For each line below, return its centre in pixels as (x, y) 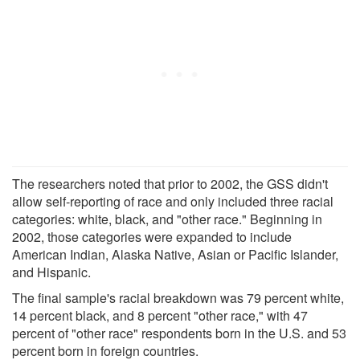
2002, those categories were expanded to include (152, 236)
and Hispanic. (51, 272)
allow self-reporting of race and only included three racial (173, 201)
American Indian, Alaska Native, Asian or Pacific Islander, (175, 254)
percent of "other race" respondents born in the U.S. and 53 (179, 333)
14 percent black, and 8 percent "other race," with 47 (160, 315)
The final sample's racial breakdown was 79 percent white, (178, 297)
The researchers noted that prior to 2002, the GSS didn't (170, 183)
